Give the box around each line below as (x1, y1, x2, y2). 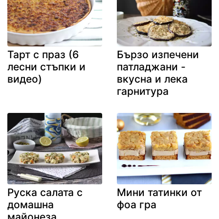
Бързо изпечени (117, 48, 199, 61)
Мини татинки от (117, 186, 202, 198)
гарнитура (117, 85, 169, 98)
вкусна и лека (117, 73, 188, 86)
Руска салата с (7, 186, 83, 198)
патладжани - (117, 61, 186, 73)
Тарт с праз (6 (7, 48, 79, 61)
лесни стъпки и (7, 61, 86, 73)
